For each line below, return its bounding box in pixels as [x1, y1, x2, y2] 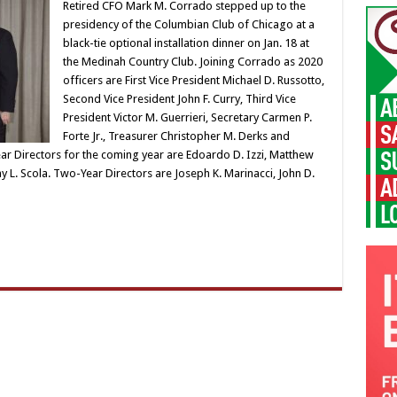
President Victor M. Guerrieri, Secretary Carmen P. [62, 111, 312, 124]
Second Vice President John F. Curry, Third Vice [62, 92, 296, 105]
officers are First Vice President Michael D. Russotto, [62, 74, 324, 87]
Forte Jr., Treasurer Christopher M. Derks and [62, 129, 290, 143]
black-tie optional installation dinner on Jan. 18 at [62, 36, 309, 50]
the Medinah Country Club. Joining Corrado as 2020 [62, 55, 323, 68]
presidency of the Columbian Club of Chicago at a [62, 18, 315, 31]
